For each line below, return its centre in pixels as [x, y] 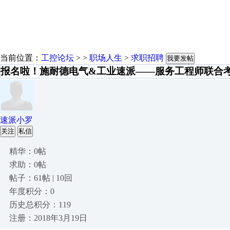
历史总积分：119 [40, 205]
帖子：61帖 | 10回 [41, 178]
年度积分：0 [32, 191]
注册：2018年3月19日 [48, 218]
